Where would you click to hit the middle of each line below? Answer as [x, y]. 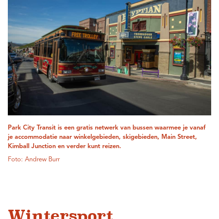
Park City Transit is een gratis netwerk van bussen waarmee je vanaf [107, 128]
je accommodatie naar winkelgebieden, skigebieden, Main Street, [102, 137]
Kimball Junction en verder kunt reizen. [65, 147]
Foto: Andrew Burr [34, 160]
